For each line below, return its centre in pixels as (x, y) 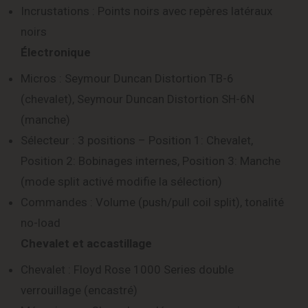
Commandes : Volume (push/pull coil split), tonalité (152, 202)
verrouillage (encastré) (79, 290)
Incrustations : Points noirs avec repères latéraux (146, 11)
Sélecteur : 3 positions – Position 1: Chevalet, (137, 141)
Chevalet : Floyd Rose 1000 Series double (127, 270)
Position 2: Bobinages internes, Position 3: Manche (151, 161)
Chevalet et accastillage (86, 244)
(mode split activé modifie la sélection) (121, 182)
